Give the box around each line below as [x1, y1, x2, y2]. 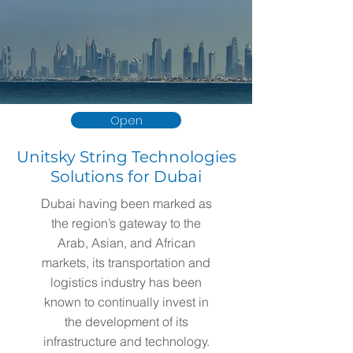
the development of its [64, 314, 188, 329]
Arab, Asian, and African [57, 235, 195, 251]
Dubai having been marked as [40, 195, 212, 211]
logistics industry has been [50, 274, 202, 290]
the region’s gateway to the [51, 215, 201, 231]
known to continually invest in [43, 294, 209, 310]
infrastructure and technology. [43, 333, 210, 349]
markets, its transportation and [42, 255, 210, 270]
